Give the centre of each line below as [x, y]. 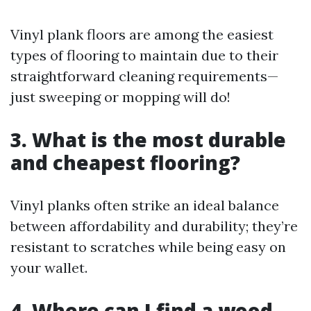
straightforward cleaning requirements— [144, 76]
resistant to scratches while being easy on [148, 247]
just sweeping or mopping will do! [120, 97]
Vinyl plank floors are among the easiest [142, 34]
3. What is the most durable [148, 140]
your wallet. [49, 268]
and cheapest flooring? [125, 162]
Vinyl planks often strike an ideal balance [145, 205]
